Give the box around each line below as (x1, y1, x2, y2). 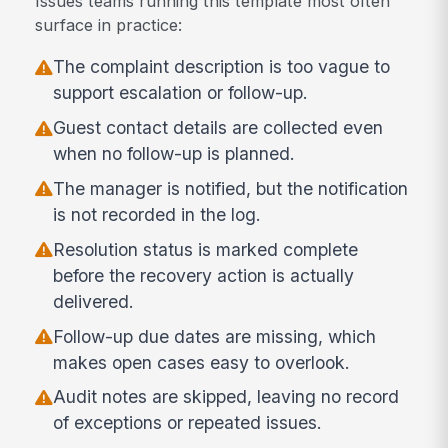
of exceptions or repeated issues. (53, 412, 323, 434)
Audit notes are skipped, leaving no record (53, 386, 400, 408)
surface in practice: (35, 14, 183, 35)
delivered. (53, 290, 135, 312)
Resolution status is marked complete (53, 238, 359, 260)
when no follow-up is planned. (53, 143, 296, 165)
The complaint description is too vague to (53, 56, 391, 78)
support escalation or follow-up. (53, 82, 309, 104)
